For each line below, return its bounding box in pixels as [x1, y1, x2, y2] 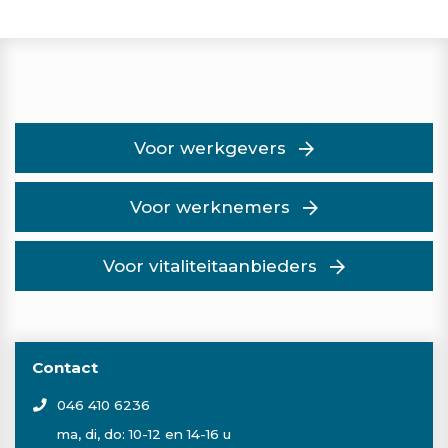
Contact [32, 358, 98, 378]
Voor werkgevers [134, 137, 287, 158]
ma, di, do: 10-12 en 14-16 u [57, 426, 231, 443]
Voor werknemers [130, 196, 291, 217]
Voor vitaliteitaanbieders [103, 255, 318, 276]
